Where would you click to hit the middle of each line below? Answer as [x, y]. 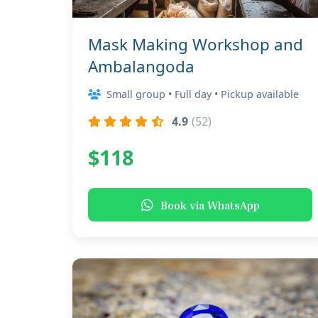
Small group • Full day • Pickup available [203, 94]
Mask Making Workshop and [196, 44]
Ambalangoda [141, 66]
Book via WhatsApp [210, 205]
